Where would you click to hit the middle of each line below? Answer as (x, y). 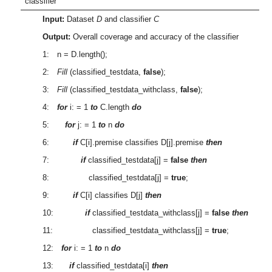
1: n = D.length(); (75, 54)
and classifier (127, 19)
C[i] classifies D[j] (111, 195)
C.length (114, 107)
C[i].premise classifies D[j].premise (141, 142)
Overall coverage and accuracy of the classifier (154, 36)
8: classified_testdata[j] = (107, 177)
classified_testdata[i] (113, 265)
